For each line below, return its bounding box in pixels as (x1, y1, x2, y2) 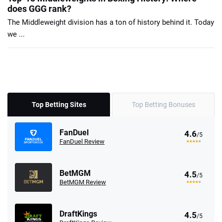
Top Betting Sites (31, 100, 86, 109)
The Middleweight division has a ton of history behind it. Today (7, 17, 214, 27)
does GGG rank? (7, 3, 71, 14)
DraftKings (59, 209, 97, 219)
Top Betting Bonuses (131, 100, 195, 109)
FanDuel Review (59, 137, 105, 145)
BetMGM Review (59, 178, 106, 186)
